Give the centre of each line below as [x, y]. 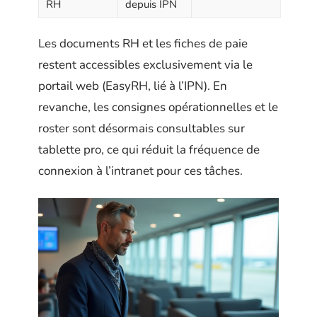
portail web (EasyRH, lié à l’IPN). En [133, 86]
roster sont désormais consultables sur [142, 128]
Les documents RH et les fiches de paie [143, 44]
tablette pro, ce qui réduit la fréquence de [149, 150]
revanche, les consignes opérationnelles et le [158, 107]
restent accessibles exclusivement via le [145, 65]
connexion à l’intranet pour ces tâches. [140, 171]
